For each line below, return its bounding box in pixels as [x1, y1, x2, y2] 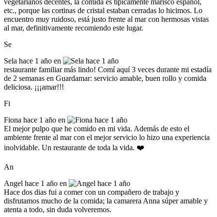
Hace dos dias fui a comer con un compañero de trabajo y [4, 187, 179, 196]
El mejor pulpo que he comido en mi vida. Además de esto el [4, 124, 189, 133]
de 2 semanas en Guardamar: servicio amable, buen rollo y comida [4, 74, 206, 82]
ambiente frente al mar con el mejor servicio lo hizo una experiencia [4, 133, 210, 141]
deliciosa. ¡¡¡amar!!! [4, 82, 64, 91]
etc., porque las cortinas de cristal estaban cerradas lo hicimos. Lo [4, 6, 202, 15]
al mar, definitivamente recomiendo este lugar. [4, 23, 143, 32]
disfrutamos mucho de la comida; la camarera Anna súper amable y [4, 196, 208, 205]
